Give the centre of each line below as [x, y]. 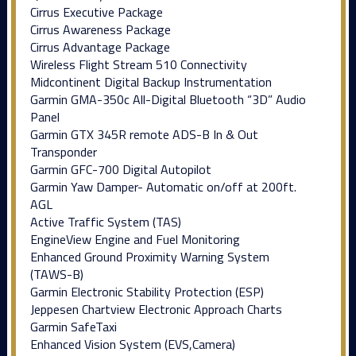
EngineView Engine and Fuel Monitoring [135, 239]
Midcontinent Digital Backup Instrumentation [151, 81]
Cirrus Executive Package [96, 12]
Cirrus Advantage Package [100, 46]
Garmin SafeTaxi [73, 326]
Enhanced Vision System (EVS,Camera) [132, 344]
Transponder [63, 151]
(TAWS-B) [56, 274]
